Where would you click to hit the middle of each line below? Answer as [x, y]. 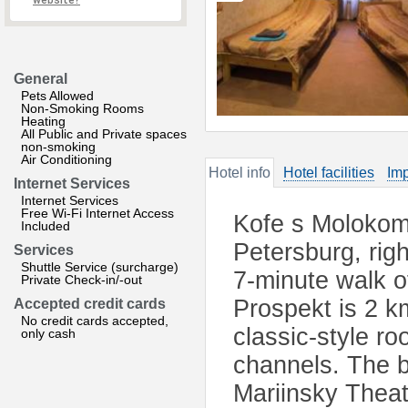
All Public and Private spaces [104, 134]
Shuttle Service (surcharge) [100, 267]
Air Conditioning [66, 159]
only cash [48, 333]
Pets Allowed [57, 96]
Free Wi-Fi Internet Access [97, 213]
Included [46, 226]
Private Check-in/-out [82, 280]
